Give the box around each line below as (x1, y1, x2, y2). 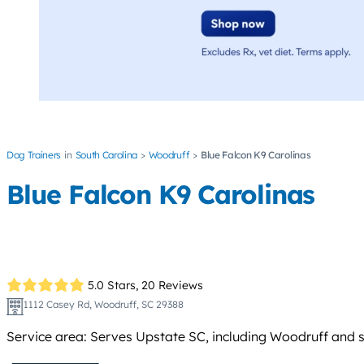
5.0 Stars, (88, 277, 139, 292)
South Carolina (75, 149, 138, 162)
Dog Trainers (6, 149, 62, 162)
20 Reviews (141, 277, 204, 292)
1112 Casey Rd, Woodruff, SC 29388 (23, 298, 184, 311)
